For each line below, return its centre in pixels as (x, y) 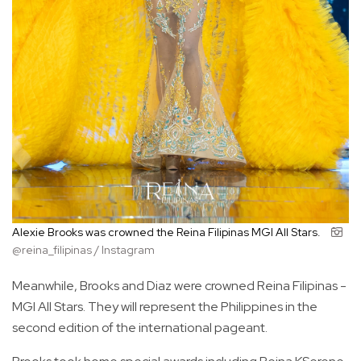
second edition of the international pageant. (140, 327)
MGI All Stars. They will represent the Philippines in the (165, 306)
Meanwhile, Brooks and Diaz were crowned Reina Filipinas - (179, 285)
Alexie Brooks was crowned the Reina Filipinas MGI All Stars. (168, 232)
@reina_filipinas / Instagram (83, 249)
